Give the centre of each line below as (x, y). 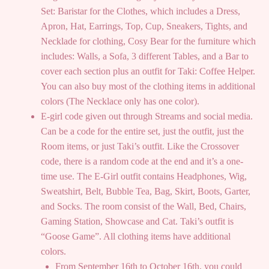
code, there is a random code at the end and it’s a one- (142, 161)
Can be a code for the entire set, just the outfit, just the (142, 131)
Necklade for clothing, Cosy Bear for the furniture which (148, 41)
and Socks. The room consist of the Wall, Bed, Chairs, (144, 206)
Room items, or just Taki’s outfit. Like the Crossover (140, 146)
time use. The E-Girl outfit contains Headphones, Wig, (144, 176)
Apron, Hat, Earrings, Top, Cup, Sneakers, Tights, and (144, 26)
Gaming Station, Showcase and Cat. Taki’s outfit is (137, 221)
